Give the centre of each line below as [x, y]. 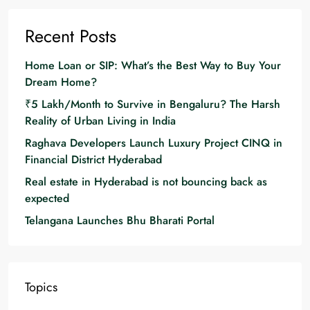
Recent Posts [71, 36]
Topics [41, 288]
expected [47, 199]
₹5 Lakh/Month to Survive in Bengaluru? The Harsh [153, 104]
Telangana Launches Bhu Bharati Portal [120, 221]
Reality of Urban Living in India [100, 121]
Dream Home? [61, 82]
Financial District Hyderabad [93, 160]
